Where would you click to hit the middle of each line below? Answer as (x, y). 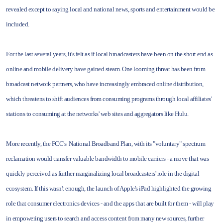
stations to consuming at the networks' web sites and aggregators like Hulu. (97, 114)
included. (18, 24)
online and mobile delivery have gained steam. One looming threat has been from (106, 69)
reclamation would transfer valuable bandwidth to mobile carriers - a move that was (107, 159)
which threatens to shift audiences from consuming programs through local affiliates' (109, 99)
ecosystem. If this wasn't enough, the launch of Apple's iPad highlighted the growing (109, 188)
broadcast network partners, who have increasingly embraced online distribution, (105, 84)
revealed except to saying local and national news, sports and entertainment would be (110, 9)
